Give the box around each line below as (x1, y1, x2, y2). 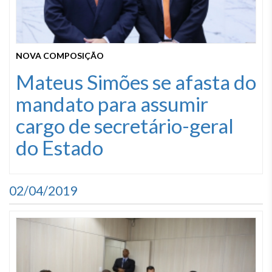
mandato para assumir (16, 92, 208, 116)
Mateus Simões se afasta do (16, 70, 256, 94)
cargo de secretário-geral (16, 114, 234, 138)
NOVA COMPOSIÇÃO (16, 50, 104, 61)
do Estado (16, 135, 103, 160)
